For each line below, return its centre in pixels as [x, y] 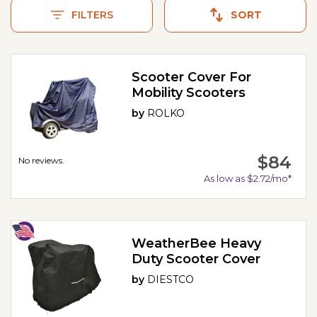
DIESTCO [171, 279]
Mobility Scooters [189, 93]
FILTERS [92, 15]
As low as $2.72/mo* [247, 178]
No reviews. [41, 160]
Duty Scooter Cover [196, 259]
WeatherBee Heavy [197, 243]
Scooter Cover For [192, 77]
